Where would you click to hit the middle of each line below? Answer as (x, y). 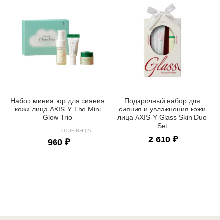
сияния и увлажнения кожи (162, 109)
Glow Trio (58, 117)
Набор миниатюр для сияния (58, 100)
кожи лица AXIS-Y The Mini (57, 109)
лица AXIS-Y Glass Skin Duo (162, 117)
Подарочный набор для (162, 100)
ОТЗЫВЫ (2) (76, 130)
